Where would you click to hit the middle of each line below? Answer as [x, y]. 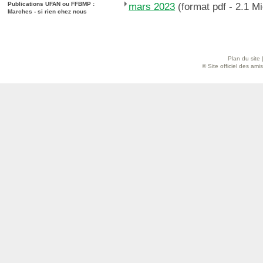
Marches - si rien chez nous [47, 12]
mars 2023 [152, 7]
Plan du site [244, 59]
